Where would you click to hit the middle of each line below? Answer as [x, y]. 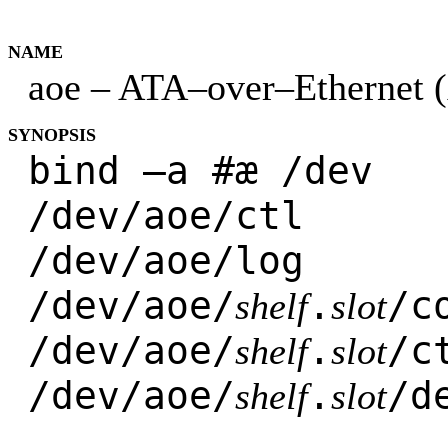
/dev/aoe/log [166, 260]
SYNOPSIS [52, 135]
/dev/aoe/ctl [166, 215]
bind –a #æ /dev [200, 170]
